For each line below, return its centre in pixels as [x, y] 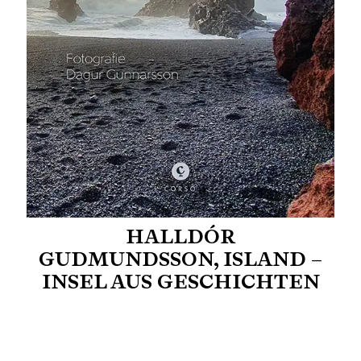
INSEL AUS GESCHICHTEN [180, 281]
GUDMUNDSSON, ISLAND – [180, 259]
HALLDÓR [180, 236]
